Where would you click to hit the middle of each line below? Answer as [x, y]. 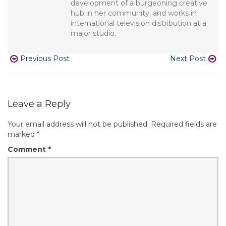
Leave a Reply [39, 104]
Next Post [188, 59]
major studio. [93, 33]
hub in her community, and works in [134, 13]
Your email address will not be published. [78, 124]
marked [22, 134]
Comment [28, 149]
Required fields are [184, 124]
